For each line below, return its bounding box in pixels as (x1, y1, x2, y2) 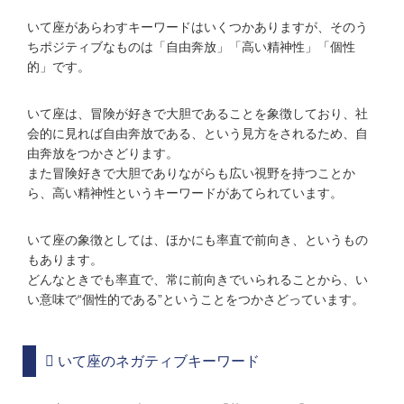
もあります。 (27, 252, 103, 268)
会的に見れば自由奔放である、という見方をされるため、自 (27, 126, 368, 142)
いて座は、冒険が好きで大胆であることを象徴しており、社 (27, 106, 368, 122)
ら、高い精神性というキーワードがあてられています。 (27, 186, 343, 201)
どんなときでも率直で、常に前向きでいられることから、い (27, 272, 368, 288)
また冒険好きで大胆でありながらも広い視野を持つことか (27, 166, 355, 181)
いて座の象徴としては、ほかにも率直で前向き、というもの (27, 233, 368, 248)
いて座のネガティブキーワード (54, 353, 260, 370)
